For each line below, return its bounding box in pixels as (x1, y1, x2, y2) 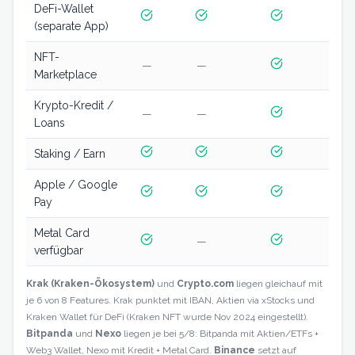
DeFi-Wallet (33, 2, 94, 15)
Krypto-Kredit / (33, 98, 113, 112)
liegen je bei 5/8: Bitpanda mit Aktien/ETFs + (121, 327, 319, 339)
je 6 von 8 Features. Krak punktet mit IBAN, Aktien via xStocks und (26, 294, 315, 306)
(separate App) (33, 19, 109, 32)
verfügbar (33, 243, 83, 257)
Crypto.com (177, 277, 234, 289)
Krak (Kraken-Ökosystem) (26, 277, 155, 289)
